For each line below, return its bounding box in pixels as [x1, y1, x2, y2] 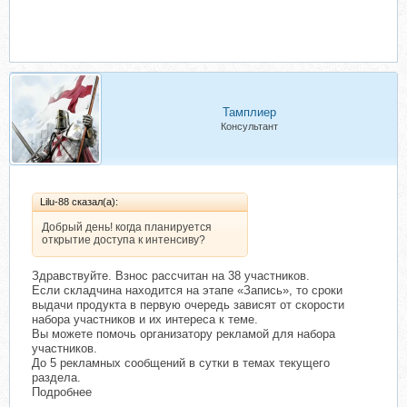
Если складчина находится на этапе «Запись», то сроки [32, 283, 342, 298]
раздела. [32, 371, 81, 385]
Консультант [221, 121, 278, 133]
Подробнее [32, 385, 92, 400]
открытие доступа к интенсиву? [42, 233, 205, 247]
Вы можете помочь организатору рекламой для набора [32, 327, 335, 342]
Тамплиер [223, 105, 276, 120]
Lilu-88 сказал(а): [40, 196, 118, 208]
